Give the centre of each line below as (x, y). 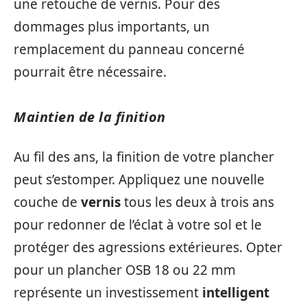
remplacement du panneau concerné (129, 49)
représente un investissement (108, 293)
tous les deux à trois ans (197, 202)
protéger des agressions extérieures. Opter (148, 248)
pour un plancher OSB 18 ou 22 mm (125, 270)
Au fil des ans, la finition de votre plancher (144, 157)
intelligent (236, 293)
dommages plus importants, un (112, 26)
